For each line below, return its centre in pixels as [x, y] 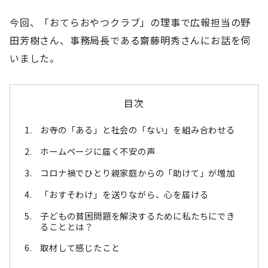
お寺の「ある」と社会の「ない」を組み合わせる [138, 130]
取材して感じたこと [80, 248]
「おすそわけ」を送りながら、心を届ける [124, 194]
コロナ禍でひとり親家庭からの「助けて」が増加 [138, 172]
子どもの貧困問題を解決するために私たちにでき [138, 215]
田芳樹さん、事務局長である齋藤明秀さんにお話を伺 [130, 40]
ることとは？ [67, 226]
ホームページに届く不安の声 [98, 151]
